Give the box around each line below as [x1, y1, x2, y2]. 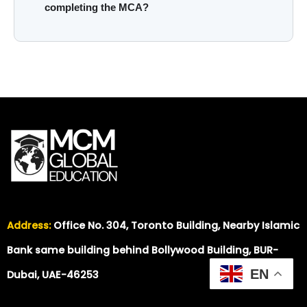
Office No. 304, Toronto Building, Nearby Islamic [51, 218, 299, 232]
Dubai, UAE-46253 [7, 267, 99, 282]
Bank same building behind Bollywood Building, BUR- [7, 243, 278, 257]
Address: [7, 218, 51, 232]
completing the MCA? [45, 2, 149, 14]
